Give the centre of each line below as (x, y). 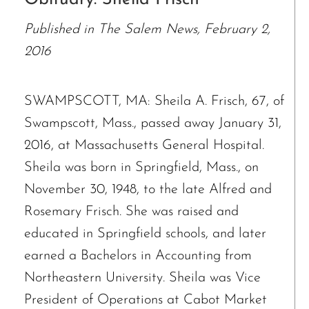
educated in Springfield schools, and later (145, 233)
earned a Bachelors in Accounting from (138, 256)
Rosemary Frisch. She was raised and (131, 211)
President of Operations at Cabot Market (146, 300)
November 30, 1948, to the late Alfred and (148, 189)
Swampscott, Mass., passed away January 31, (153, 123)
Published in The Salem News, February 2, (147, 29)
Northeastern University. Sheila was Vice (142, 278)
